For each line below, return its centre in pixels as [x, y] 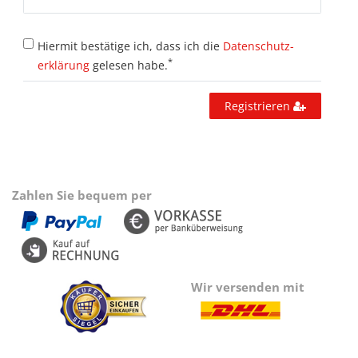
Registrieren [259, 105]
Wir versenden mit [248, 286]
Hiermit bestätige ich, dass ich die [130, 46]
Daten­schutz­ [258, 46]
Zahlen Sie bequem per [82, 195]
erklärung [63, 65]
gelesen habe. [130, 65]
